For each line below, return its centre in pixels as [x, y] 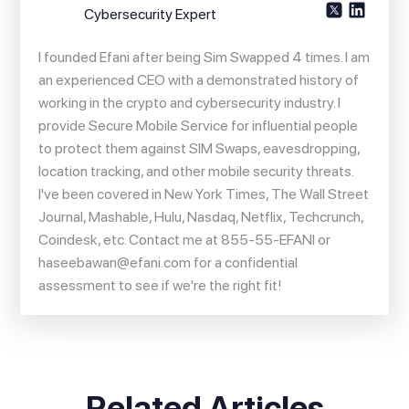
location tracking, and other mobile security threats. [196, 171]
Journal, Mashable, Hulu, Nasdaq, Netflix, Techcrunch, [201, 216]
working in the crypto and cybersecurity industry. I [190, 102]
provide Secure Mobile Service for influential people [199, 125]
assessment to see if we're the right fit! [161, 285]
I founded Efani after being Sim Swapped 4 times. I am [204, 57]
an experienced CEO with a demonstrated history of [199, 79]
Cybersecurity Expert [151, 14]
